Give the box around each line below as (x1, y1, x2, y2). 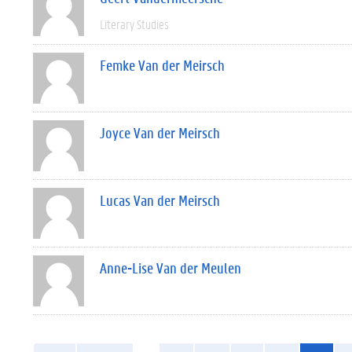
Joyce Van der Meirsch (100, 123, 220, 142)
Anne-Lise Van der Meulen (100, 258, 241, 277)
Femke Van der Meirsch (100, 56, 225, 75)
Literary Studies (100, 16, 169, 32)
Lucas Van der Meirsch (100, 191, 220, 210)
